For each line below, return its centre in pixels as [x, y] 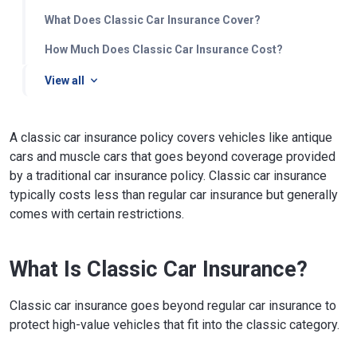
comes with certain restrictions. [97, 214]
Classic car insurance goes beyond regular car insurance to [173, 306]
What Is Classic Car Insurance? [159, 269]
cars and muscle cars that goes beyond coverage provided [173, 157]
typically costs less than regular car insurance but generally [174, 195]
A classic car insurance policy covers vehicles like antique [171, 137]
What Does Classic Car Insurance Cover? [153, 20]
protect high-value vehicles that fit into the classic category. [175, 325]
